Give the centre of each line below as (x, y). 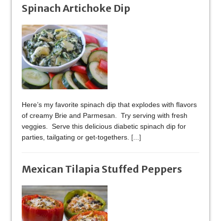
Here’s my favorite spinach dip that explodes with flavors (109, 105)
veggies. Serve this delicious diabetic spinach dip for (104, 127)
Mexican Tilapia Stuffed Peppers (102, 169)
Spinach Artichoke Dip (76, 8)
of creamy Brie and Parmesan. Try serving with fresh (105, 116)
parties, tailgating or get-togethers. (76, 137)
